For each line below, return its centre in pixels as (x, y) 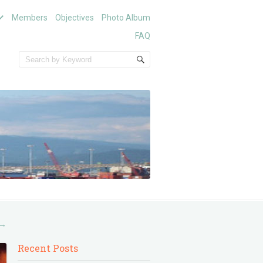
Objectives (74, 18)
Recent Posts (48, 248)
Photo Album (126, 18)
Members (29, 18)
